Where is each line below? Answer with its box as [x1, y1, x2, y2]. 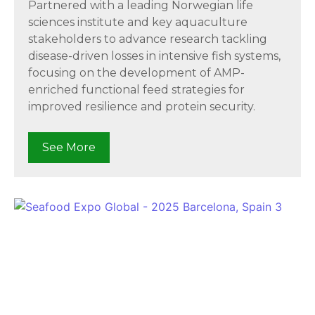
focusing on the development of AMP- [28, 65, 245, 79]
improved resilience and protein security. [28, 99, 255, 113]
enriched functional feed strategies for [28, 82, 245, 96]
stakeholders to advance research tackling [28, 32, 267, 46]
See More [42, 141, 96, 155]
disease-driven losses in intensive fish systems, [28, 49, 281, 63]
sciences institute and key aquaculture [28, 15, 247, 29]
